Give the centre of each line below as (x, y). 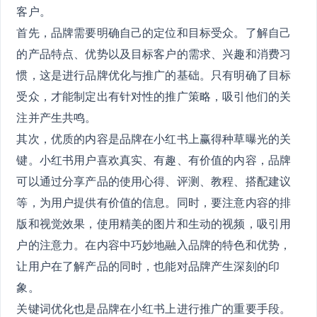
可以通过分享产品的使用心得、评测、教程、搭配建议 (154, 181)
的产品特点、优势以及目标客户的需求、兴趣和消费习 (154, 53)
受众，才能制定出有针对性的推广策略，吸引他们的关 (154, 96)
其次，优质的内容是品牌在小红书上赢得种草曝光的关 (154, 138)
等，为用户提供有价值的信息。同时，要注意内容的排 (154, 202)
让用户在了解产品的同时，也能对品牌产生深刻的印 (148, 266)
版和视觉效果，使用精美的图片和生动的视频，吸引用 (154, 223)
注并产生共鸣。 (57, 117)
